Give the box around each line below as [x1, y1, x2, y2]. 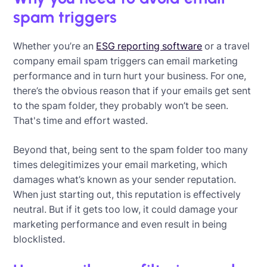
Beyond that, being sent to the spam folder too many [13, 143, 249, 156]
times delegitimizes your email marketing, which [13, 158, 228, 170]
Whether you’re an [13, 39, 97, 52]
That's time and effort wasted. [13, 114, 148, 126]
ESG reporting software [96, 39, 203, 52]
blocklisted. [13, 232, 66, 245]
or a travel [202, 39, 250, 52]
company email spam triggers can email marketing [13, 54, 238, 67]
